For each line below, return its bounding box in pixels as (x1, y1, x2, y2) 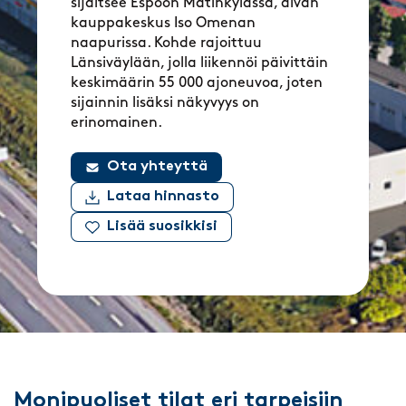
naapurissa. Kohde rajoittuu (71, 35, 263, 51)
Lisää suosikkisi (107, 219, 218, 235)
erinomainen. (71, 115, 163, 130)
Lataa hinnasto (107, 189, 220, 205)
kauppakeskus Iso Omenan (71, 15, 256, 31)
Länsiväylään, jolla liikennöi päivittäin (71, 55, 329, 71)
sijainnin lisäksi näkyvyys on (71, 95, 260, 111)
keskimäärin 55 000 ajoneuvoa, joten (71, 75, 324, 91)
